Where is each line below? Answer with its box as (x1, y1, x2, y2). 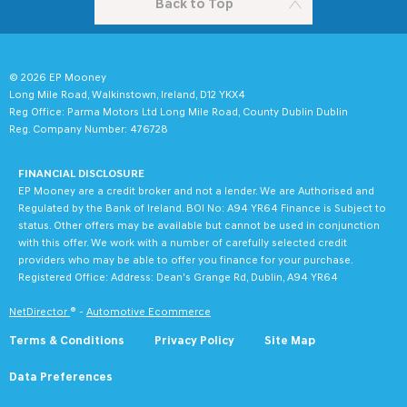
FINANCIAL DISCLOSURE (18, 168, 144, 180)
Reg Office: (9, 106, 65, 118)
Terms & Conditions (9, 334, 124, 347)
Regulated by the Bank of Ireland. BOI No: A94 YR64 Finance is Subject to (18, 203, 386, 214)
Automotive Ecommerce (86, 306, 211, 318)
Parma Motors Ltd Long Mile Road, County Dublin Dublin (65, 106, 348, 118)
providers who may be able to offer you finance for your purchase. (18, 254, 352, 266)
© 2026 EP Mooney (9, 72, 106, 84)
